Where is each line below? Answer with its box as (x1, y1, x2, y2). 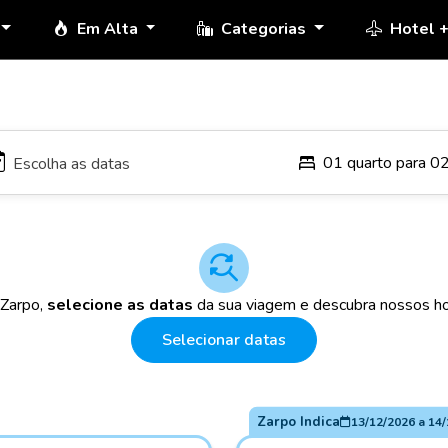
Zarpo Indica (256, 411, 340, 431)
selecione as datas (47, 294, 193, 316)
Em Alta (76, 18, 142, 40)
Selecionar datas (162, 329, 286, 351)
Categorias (221, 18, 311, 40)
